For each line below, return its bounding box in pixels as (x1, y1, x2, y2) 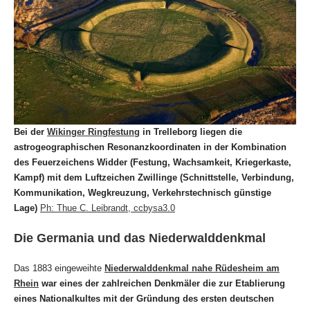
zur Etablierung (219, 278, 285, 289)
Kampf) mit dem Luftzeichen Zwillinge (14, 172, 177, 183)
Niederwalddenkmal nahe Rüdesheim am (104, 263, 280, 274)
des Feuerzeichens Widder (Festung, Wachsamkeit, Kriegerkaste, (14, 157, 291, 168)
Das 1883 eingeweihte (14, 263, 104, 274)
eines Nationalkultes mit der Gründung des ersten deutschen (14, 293, 274, 304)
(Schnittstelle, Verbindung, (180, 172, 294, 183)
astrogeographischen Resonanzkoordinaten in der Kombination (14, 142, 286, 153)
